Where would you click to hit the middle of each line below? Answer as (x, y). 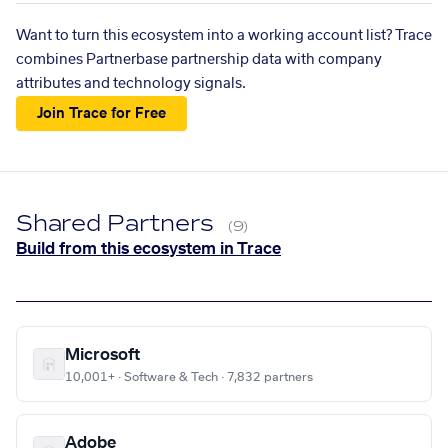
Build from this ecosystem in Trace (148, 249)
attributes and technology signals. (131, 84)
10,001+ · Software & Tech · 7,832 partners (189, 377)
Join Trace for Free (102, 113)
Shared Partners (118, 224)
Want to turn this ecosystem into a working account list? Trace (224, 36)
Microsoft (102, 355)
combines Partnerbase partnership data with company (199, 60)
